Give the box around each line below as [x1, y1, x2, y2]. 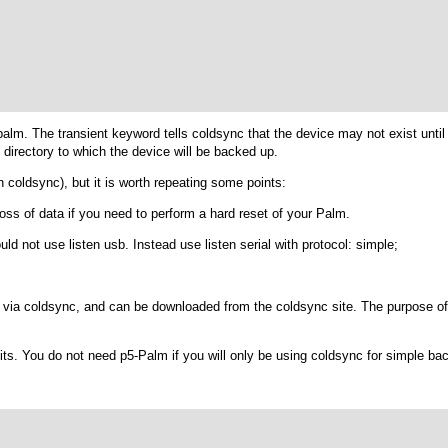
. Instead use [125, 237, 205, 253]
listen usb [69, 237, 125, 253]
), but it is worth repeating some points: [60, 175, 286, 191]
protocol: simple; [302, 237, 398, 253]
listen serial [205, 237, 271, 253]
